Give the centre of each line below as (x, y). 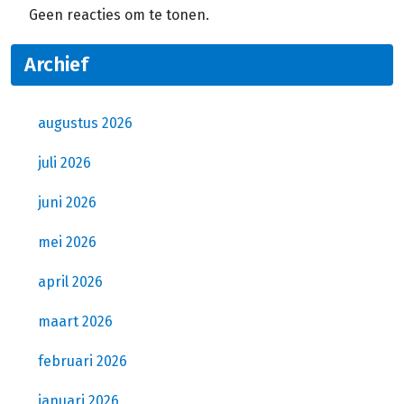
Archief (56, 64)
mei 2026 (67, 242)
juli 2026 (64, 162)
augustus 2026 (85, 123)
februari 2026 (83, 361)
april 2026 (70, 281)
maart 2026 (75, 321)
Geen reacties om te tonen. (119, 14)
